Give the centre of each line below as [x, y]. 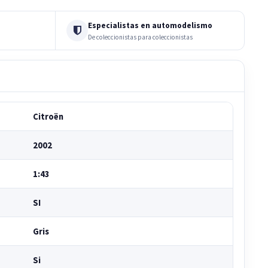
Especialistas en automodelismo [150, 25]
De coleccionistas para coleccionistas [140, 37]
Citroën [48, 116]
